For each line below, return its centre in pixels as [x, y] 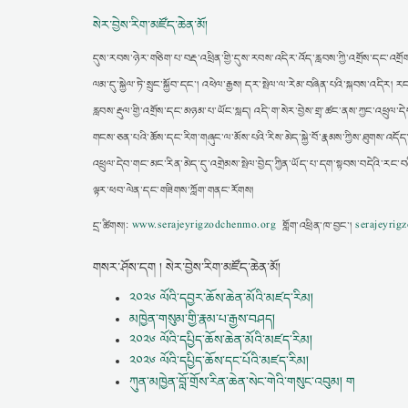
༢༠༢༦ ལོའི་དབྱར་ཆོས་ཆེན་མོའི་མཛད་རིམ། [221, 298]
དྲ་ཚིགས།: [112, 226]
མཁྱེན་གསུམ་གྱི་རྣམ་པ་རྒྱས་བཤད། [202, 319]
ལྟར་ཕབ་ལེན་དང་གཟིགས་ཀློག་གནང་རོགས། [175, 191]
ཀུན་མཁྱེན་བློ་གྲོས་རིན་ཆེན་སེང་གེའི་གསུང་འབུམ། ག [242, 382]
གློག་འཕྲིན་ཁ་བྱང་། [316, 226]
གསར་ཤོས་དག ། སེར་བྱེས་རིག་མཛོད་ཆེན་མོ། [187, 268]
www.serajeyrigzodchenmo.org [204, 226]
